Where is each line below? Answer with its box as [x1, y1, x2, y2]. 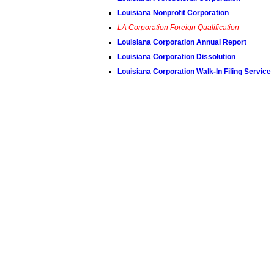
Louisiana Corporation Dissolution [117, 53, 235, 61]
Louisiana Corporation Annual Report [117, 38, 246, 46]
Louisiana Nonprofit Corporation [117, 9, 229, 17]
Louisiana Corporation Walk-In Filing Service [117, 67, 271, 76]
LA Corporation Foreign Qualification [117, 23, 239, 32]
